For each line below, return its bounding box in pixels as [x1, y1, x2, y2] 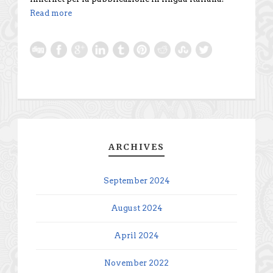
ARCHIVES [108, 141, 165, 152]
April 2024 [114, 230, 159, 240]
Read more [30, 8, 72, 18]
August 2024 [110, 203, 163, 213]
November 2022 [104, 258, 169, 268]
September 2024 [103, 175, 170, 185]
